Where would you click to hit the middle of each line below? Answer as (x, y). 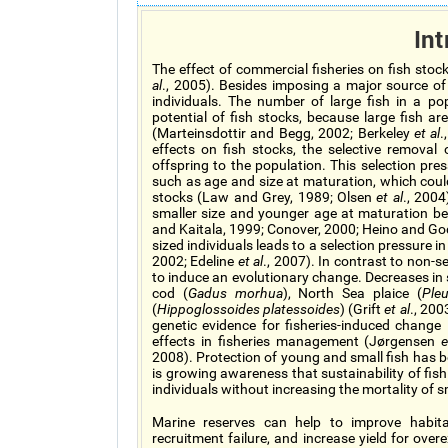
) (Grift (362, 309)
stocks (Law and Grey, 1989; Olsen (264, 197)
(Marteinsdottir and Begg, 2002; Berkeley (283, 133)
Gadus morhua (235, 293)
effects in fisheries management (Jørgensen (297, 341)
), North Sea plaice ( (352, 293)
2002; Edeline (195, 261)
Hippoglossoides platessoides (249, 309)
